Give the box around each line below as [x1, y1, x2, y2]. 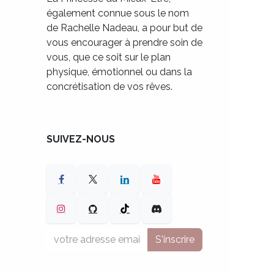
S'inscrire [155, 234, 194, 245]
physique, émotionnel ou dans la [46, 66, 192, 78]
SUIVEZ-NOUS [46, 133, 115, 145]
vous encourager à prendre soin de [46, 37, 202, 48]
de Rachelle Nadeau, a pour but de [46, 22, 202, 34]
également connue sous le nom [46, 7, 189, 19]
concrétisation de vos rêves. [46, 81, 172, 92]
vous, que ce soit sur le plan [46, 51, 171, 63]
